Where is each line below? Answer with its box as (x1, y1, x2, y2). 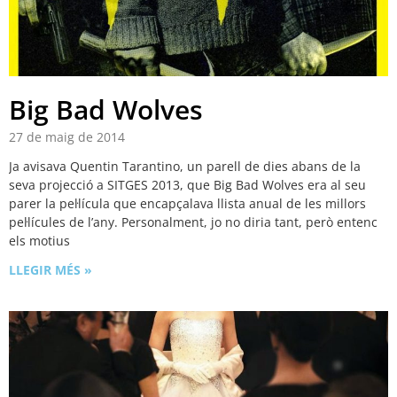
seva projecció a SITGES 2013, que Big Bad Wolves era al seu (9, 176, 366, 194)
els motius (9, 232, 70, 250)
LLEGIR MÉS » (9, 261, 92, 279)
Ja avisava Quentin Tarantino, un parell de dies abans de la (9, 158, 361, 175)
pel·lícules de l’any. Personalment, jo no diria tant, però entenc (9, 214, 378, 231)
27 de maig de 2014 (9, 128, 125, 146)
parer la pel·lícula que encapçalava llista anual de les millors (9, 195, 366, 213)
